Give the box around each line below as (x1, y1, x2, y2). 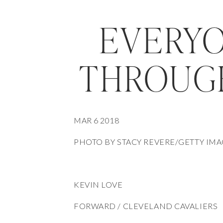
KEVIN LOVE (74, 180, 123, 189)
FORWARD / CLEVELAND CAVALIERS (74, 201, 218, 211)
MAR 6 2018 (74, 115, 119, 125)
